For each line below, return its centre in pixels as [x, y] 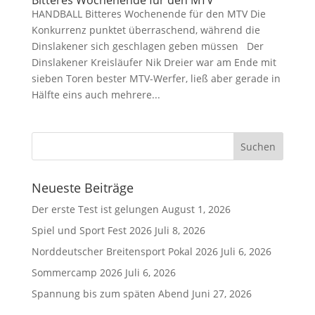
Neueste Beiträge [82, 188]
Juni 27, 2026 [221, 294]
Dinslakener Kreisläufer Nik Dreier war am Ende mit [154, 62]
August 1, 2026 [196, 209]
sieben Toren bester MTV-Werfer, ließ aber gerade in [156, 78]
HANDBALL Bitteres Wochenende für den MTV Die [148, 14]
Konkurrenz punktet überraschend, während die [146, 30]
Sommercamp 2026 [77, 272]
